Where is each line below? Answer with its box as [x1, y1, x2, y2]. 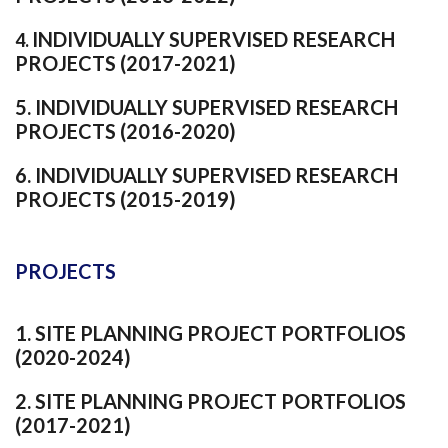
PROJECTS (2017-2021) [15, 50, 236, 75]
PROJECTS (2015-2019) [15, 186, 236, 211]
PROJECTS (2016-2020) [15, 118, 236, 143]
